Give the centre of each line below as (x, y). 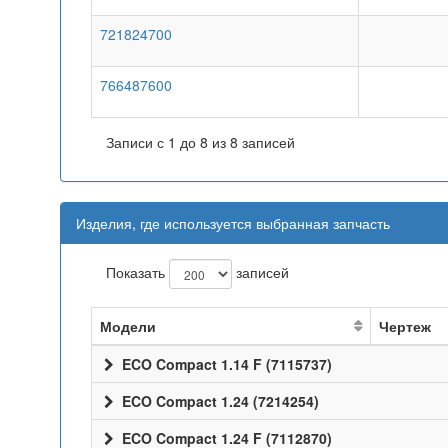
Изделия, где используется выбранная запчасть (233, 223)
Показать (137, 271)
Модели (128, 326)
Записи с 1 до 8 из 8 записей (200, 142)
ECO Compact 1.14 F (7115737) (225, 364)
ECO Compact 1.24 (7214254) (218, 401)
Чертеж (405, 326)
